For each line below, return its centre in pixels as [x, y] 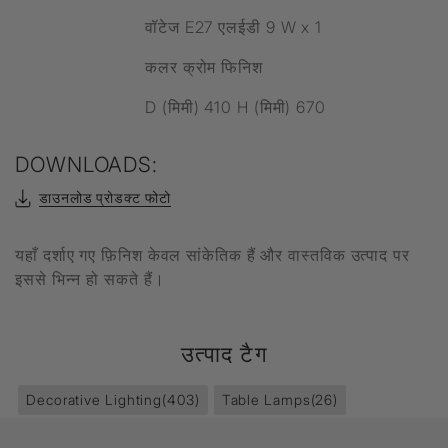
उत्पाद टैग [224, 354]
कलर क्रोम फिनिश [204, 67]
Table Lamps [266, 399]
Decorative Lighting [94, 399]
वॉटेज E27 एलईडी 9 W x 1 [233, 27]
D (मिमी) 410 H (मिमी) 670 [235, 107]
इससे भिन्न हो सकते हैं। [90, 279]
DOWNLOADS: [86, 164]
